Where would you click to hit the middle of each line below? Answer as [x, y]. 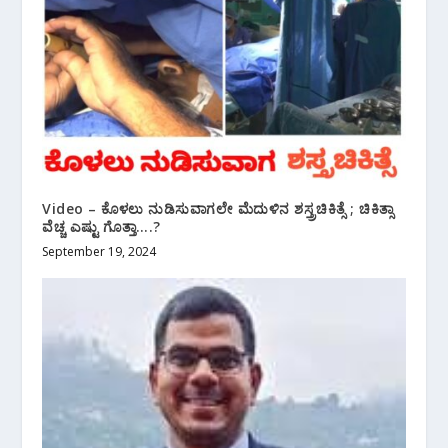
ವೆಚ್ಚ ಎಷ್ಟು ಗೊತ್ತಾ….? [101, 226]
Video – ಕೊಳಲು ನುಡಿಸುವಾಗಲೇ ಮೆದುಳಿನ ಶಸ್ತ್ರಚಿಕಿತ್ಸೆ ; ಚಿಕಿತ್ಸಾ [218, 208]
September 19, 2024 [99, 251]
